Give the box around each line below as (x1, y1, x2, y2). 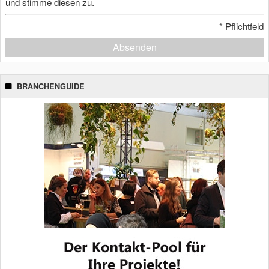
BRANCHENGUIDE (17, 80, 85, 92)
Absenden (112, 40, 157, 54)
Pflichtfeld (223, 19, 264, 32)
